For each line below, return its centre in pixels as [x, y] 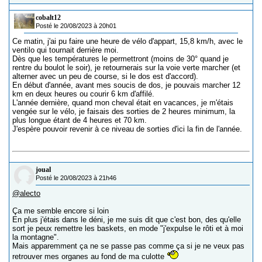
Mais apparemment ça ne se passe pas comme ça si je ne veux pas [128, 246]
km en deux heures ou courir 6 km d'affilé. [83, 94]
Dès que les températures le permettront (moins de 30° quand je [120, 59]
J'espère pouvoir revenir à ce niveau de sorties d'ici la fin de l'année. [127, 129]
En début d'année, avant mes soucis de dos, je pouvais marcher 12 [126, 85]
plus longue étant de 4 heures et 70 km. [80, 120]
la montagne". [36, 237]
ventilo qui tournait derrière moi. [65, 50]
